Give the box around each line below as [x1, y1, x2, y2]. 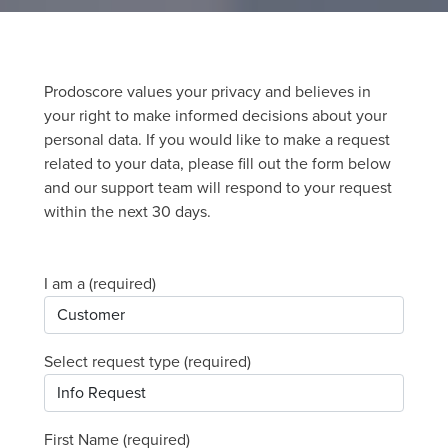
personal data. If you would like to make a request [44, 128, 390, 151]
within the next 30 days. [44, 200, 211, 223]
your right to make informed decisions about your [44, 104, 387, 127]
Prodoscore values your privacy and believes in [44, 80, 371, 103]
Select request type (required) [44, 350, 251, 373]
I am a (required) [44, 272, 156, 295]
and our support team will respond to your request [44, 176, 392, 199]
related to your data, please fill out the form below [44, 152, 391, 175]
